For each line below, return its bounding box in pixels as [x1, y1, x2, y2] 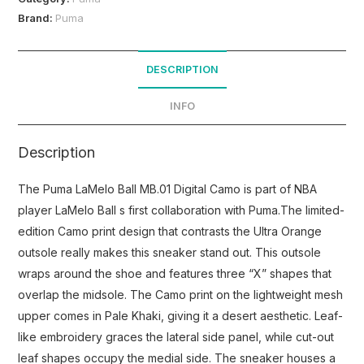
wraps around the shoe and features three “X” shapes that [18, 266, 332, 280]
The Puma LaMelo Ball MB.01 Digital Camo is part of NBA [18, 181, 318, 196]
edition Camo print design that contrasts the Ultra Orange [18, 223, 323, 238]
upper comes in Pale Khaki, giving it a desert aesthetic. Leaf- [18, 308, 344, 323]
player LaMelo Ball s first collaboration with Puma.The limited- [18, 202, 345, 217]
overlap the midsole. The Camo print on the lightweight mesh [18, 287, 344, 301]
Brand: [18, 11, 56, 24]
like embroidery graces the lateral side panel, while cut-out [18, 329, 335, 344]
